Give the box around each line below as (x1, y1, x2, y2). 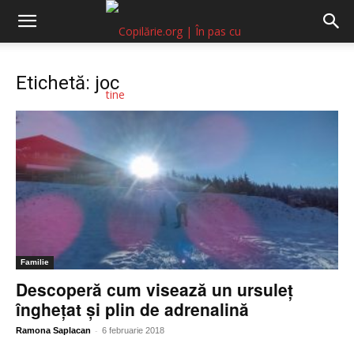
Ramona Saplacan (16, 326, 91, 336)
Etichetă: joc (16, 72, 119, 94)
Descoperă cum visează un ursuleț (16, 277, 293, 302)
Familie (21, 258, 49, 267)
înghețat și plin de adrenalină (16, 297, 249, 322)
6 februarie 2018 (102, 326, 164, 336)
